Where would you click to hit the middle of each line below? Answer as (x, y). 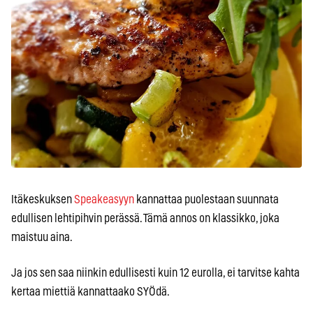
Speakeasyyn (104, 200)
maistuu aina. (42, 238)
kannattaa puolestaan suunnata (206, 200)
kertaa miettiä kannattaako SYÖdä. (91, 292)
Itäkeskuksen (43, 200)
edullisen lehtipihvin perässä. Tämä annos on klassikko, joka (145, 219)
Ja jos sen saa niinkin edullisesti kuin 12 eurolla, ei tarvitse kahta (155, 273)
